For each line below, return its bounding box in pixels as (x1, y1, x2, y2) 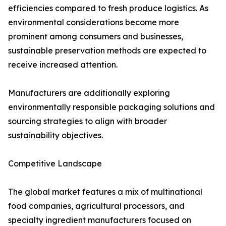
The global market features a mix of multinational (8, 187, 202, 197)
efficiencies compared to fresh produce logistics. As (8, 3, 208, 14)
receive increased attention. (8, 60, 118, 70)
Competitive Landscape (8, 158, 102, 169)
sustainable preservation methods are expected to (8, 45, 206, 56)
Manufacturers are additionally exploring (8, 88, 170, 98)
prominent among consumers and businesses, (8, 31, 183, 42)
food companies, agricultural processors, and (8, 201, 185, 211)
